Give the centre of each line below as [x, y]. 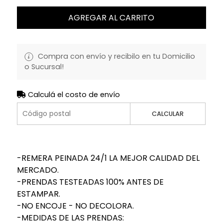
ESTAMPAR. [38, 194]
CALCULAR [168, 113]
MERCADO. [38, 170]
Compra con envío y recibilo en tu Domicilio [115, 56]
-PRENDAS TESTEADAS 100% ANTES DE [90, 182]
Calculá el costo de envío [73, 94]
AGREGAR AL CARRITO [111, 17]
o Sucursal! [44, 66]
